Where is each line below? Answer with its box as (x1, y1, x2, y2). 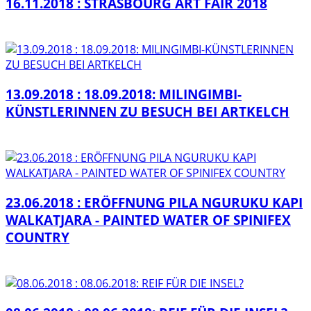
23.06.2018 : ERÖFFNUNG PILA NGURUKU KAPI (6, 193, 303, 211)
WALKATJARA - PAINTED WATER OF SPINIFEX (6, 210, 291, 228)
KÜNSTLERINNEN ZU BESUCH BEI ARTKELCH (6, 102, 289, 120)
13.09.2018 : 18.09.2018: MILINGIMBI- (6, 85, 242, 103)
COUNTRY (6, 228, 69, 246)
